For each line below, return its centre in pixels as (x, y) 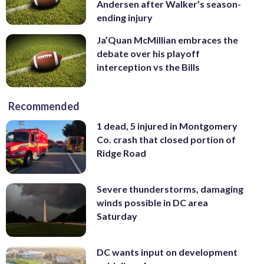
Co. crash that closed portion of (166, 140)
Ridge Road (121, 153)
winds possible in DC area (152, 203)
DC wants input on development (167, 252)
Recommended (44, 106)
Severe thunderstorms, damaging (170, 189)
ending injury (125, 18)
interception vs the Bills (148, 67)
